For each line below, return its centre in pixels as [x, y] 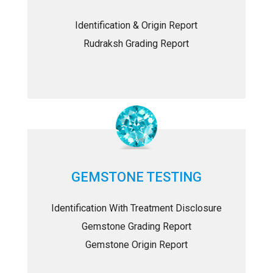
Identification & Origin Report [136, 25]
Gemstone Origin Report [136, 245]
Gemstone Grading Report [136, 226]
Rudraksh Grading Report [136, 44]
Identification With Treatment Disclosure [136, 208]
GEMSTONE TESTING [136, 177]
